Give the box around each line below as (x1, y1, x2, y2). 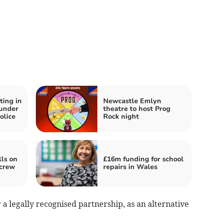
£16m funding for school (103, 155, 184, 164)
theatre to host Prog (103, 104, 170, 114)
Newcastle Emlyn (103, 96, 161, 106)
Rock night (103, 112, 139, 122)
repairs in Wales (103, 162, 157, 172)
